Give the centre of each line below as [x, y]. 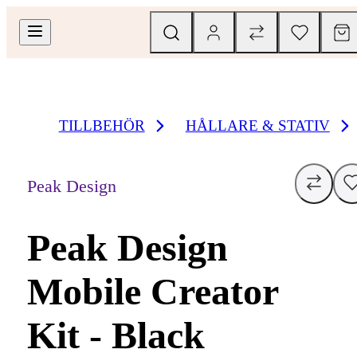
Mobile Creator [152, 292]
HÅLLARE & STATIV [257, 126]
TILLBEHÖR [102, 126]
